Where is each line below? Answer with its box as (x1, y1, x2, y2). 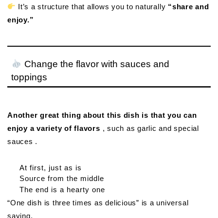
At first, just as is (19, 163, 82, 172)
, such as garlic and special (100, 124, 199, 133)
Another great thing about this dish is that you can (7, 111, 197, 120)
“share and (168, 2, 209, 11)
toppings (11, 72, 47, 83)
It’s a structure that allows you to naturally (16, 2, 168, 11)
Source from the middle (19, 174, 104, 183)
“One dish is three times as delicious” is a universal (7, 199, 189, 207)
